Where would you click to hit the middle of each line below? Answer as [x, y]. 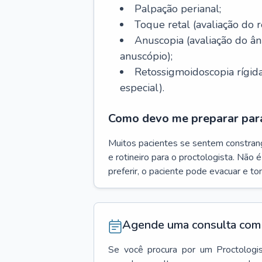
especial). [142, 88]
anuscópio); [146, 56]
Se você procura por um [160, 250]
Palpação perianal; [178, 9]
